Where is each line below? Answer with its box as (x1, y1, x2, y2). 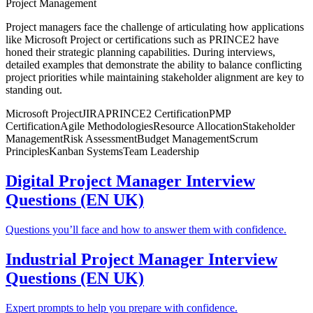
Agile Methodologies (60, 119, 153, 132)
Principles (6, 145, 49, 157)
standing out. (6, 83, 62, 96)
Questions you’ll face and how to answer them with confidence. (6, 223, 286, 235)
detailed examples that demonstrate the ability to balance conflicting (6, 58, 302, 71)
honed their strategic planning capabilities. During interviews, (6, 45, 275, 58)
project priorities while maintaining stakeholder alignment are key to (6, 71, 304, 83)
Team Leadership (123, 145, 199, 157)
